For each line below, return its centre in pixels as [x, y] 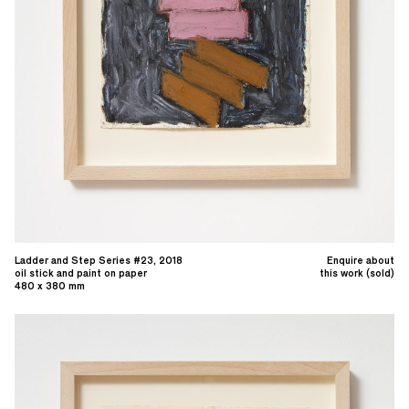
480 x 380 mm [50, 285]
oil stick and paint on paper [81, 273]
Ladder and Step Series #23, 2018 [99, 260]
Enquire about [361, 260]
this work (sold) [357, 273]
